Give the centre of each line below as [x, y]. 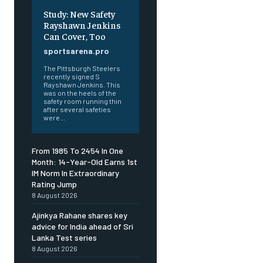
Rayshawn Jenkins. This [82, 85]
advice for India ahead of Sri [82, 227]
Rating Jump [54, 184]
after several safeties [77, 109]
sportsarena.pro [76, 51]
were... [54, 118]
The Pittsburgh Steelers [82, 68]
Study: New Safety [79, 14]
